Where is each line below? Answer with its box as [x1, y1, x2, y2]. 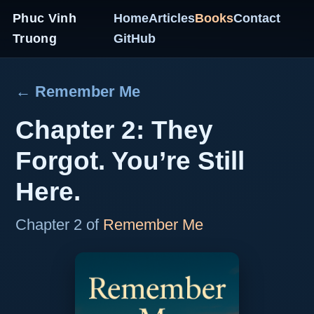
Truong [13, 32, 57, 46]
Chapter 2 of [15, 216, 103, 233]
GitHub [113, 32, 156, 46]
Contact [233, 11, 280, 25]
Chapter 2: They [15, 115, 213, 144]
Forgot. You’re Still [15, 146, 245, 175]
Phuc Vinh [13, 11, 77, 25]
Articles [148, 11, 195, 25]
